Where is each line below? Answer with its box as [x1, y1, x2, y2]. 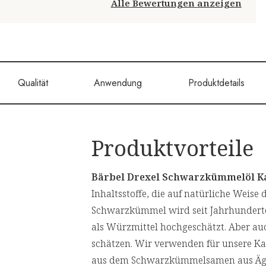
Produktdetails [188, 76, 245, 90]
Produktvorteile [91, 134, 254, 163]
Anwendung [94, 76, 142, 90]
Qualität [18, 76, 49, 90]
